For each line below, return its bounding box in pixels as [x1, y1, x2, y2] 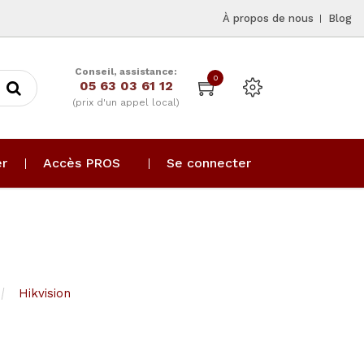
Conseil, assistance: [75, 66, 177, 77]
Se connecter [167, 155, 251, 171]
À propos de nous [223, 12, 314, 24]
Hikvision [18, 286, 71, 301]
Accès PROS [43, 155, 121, 171]
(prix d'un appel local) [72, 97, 180, 108]
